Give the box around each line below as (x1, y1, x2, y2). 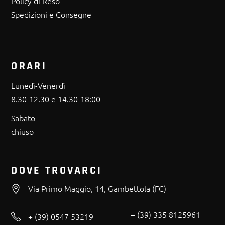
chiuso (11, 125, 34, 137)
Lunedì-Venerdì (11, 79, 66, 91)
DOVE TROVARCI (11, 163, 102, 178)
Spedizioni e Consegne (11, 8, 92, 20)
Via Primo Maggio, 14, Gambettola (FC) (28, 183, 167, 194)
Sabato (11, 111, 36, 123)
